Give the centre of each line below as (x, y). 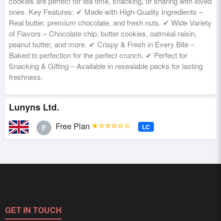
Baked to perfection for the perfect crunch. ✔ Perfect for (98, 55)
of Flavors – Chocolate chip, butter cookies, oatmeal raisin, (103, 33)
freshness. (26, 77)
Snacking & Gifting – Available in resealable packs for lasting (106, 66)
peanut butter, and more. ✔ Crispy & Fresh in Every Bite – (102, 44)
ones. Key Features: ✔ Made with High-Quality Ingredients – (106, 12)
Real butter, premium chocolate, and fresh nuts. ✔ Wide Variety (110, 22)
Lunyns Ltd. (34, 107)
